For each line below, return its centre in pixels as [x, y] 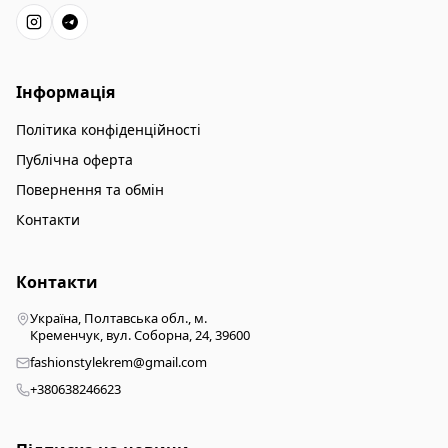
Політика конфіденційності [108, 129]
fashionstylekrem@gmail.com [118, 362]
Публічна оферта [74, 159]
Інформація [65, 92]
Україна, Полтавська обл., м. [118, 318]
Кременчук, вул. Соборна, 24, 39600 [140, 335]
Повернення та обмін [90, 189]
